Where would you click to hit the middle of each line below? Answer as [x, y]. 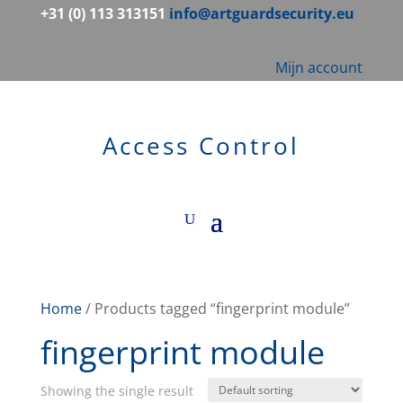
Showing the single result [116, 391]
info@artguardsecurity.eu [261, 13]
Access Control [201, 146]
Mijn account [319, 67]
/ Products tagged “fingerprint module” [215, 309]
